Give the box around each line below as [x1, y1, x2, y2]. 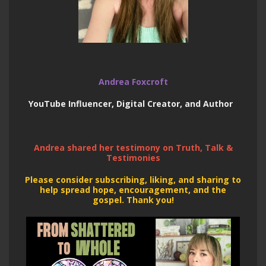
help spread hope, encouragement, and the [40, 183, 226, 195]
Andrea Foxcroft [98, 75, 168, 87]
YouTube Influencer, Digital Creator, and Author [28, 97, 237, 109]
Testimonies [106, 151, 160, 163]
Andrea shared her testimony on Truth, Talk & [33, 141, 233, 153]
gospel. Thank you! [92, 194, 174, 205]
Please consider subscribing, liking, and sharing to [25, 173, 241, 185]
